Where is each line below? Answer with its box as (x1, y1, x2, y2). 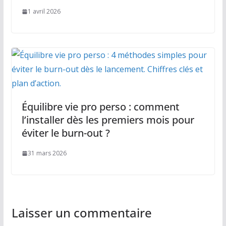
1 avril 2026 (27, 7, 61, 16)
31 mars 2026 (27, 149, 67, 158)
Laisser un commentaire (11, 204, 152, 221)
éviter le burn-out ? (21, 126, 110, 140)
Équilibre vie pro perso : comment (21, 100, 180, 114)
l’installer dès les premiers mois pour (21, 113, 194, 127)
